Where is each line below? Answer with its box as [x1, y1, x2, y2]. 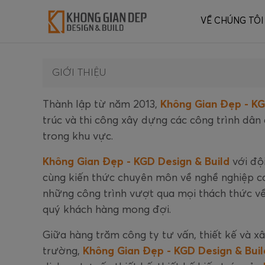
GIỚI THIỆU [52, 67, 106, 78]
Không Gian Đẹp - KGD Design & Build [43, 156, 230, 167]
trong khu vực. [43, 131, 113, 142]
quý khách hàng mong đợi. [43, 204, 171, 215]
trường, [43, 245, 83, 257]
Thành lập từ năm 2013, [43, 99, 157, 110]
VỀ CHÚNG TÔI [201, 17, 263, 25]
